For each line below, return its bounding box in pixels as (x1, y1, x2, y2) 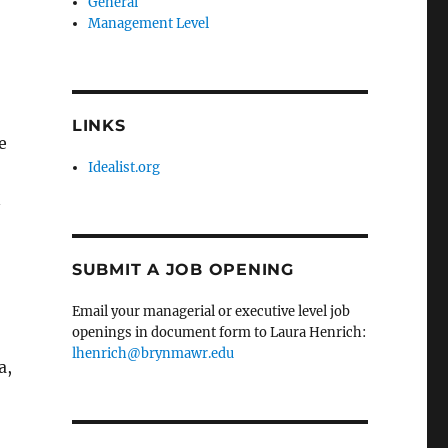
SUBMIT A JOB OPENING (71, 259, 294, 279)
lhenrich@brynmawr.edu (71, 344, 234, 362)
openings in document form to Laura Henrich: (71, 323, 366, 341)
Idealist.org (88, 158, 161, 176)
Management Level (88, 14, 210, 32)
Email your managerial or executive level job (71, 302, 350, 320)
